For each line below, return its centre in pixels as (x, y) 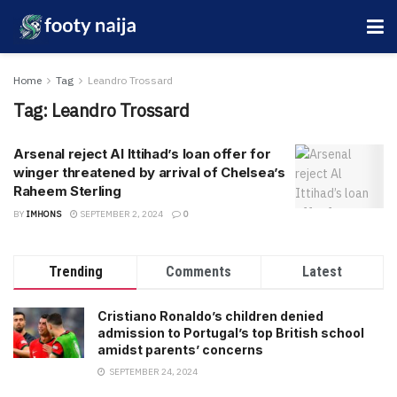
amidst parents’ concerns (180, 350)
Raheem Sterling (67, 191)
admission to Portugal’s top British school (231, 333)
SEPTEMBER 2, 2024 (121, 214)
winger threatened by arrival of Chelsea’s (149, 172)
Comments (199, 272)
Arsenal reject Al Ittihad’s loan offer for (142, 154)
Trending (75, 272)
